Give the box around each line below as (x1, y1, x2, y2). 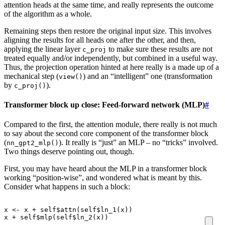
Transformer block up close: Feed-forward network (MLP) (4, 100, 205, 109)
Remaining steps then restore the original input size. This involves (4, 26, 211, 35)
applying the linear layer (4, 44, 82, 53)
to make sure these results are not (106, 44, 212, 53)
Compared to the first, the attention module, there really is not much (4, 120, 217, 129)
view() (59, 72, 83, 80)
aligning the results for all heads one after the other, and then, (4, 35, 196, 44)
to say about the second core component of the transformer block (4, 129, 208, 138)
